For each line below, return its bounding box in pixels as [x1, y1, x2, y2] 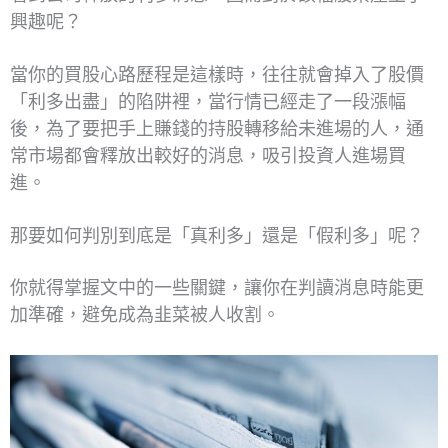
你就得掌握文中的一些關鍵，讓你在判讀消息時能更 [10, 277, 424, 300]
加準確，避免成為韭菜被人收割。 [10, 304, 280, 327]
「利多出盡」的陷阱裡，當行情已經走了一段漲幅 [10, 91, 406, 113]
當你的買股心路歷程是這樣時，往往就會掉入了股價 [10, 64, 424, 86]
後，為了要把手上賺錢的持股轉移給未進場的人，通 [10, 118, 424, 140]
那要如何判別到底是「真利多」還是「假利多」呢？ [10, 224, 424, 247]
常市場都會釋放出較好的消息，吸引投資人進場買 [10, 145, 406, 167]
